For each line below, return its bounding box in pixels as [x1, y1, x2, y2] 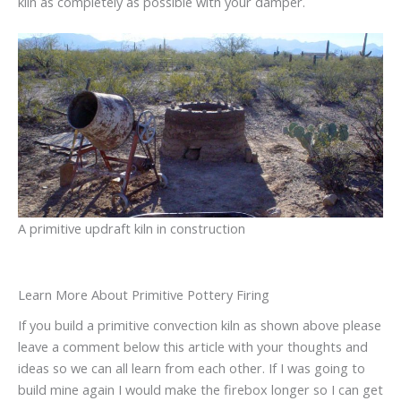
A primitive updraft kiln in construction [18, 219, 245, 237]
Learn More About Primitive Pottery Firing [18, 286, 269, 303]
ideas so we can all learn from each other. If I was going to [18, 359, 365, 378]
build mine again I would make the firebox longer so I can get [18, 380, 383, 399]
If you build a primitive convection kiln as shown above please [18, 316, 381, 335]
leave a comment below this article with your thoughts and [18, 337, 368, 356]
